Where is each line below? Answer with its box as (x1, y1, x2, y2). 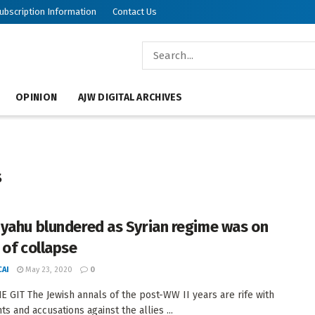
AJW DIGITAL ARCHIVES (78, 91, 183, 103)
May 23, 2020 (23, 265, 72, 274)
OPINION (15, 91, 58, 103)
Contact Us (112, 6, 157, 17)
